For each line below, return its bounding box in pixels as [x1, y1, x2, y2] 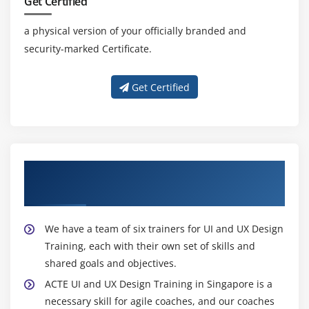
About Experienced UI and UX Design [24, 162, 243, 179]
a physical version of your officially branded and [24, 24, 246, 38]
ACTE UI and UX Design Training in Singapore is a [45, 277, 272, 291]
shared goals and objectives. [45, 257, 177, 270]
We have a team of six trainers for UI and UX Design [45, 222, 283, 236]
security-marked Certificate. [24, 42, 152, 56]
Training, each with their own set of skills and [45, 239, 255, 253]
